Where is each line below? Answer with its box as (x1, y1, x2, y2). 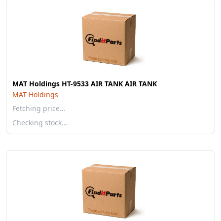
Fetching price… (12, 104, 65, 113)
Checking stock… (12, 118, 67, 127)
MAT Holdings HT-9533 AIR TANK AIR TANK (12, 79, 157, 88)
